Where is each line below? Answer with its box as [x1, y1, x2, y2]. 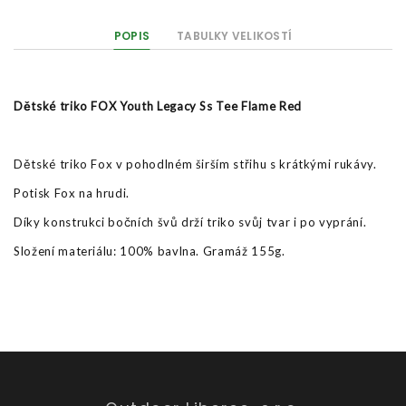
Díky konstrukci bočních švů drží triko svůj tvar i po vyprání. [14, 215, 367, 229]
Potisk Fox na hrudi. [14, 186, 130, 200]
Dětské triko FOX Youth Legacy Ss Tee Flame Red [14, 99, 302, 113]
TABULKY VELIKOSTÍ [177, 28, 293, 43]
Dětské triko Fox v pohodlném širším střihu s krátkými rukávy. [14, 157, 377, 171]
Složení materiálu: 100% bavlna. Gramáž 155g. [14, 244, 285, 258]
